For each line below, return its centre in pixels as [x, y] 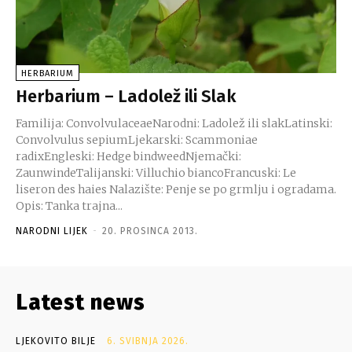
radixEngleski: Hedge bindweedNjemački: [128, 156]
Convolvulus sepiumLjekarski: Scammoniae [137, 139]
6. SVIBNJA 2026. [148, 341]
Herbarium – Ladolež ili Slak [126, 96]
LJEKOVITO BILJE [56, 341]
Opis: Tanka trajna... [84, 205]
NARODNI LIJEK [52, 231]
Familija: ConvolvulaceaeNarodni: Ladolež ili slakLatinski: [174, 123]
